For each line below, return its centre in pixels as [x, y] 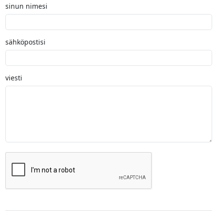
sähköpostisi [25, 42]
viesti [14, 77]
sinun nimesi [26, 6]
